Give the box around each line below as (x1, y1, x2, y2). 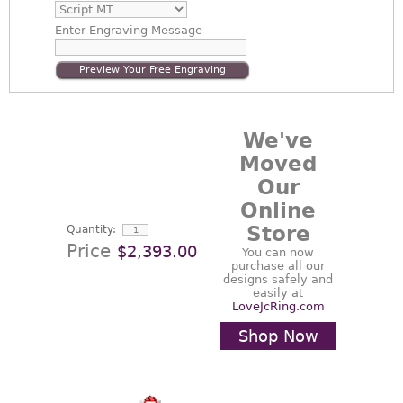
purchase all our (231, 259, 325, 273)
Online (240, 199, 316, 222)
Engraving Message (85, 23, 202, 37)
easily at (253, 286, 303, 300)
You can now (242, 246, 314, 259)
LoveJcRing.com (231, 300, 325, 313)
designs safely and (223, 273, 333, 286)
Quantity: (67, 223, 116, 236)
